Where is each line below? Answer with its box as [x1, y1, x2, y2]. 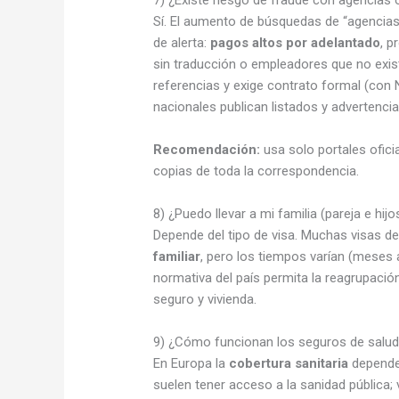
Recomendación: [153, 141, 261, 158]
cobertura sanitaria [229, 354, 349, 371]
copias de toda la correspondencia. [153, 162, 360, 179]
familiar [153, 248, 201, 265]
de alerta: [153, 34, 211, 51]
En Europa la [153, 354, 230, 371]
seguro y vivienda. [153, 290, 257, 307]
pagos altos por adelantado [210, 34, 381, 51]
